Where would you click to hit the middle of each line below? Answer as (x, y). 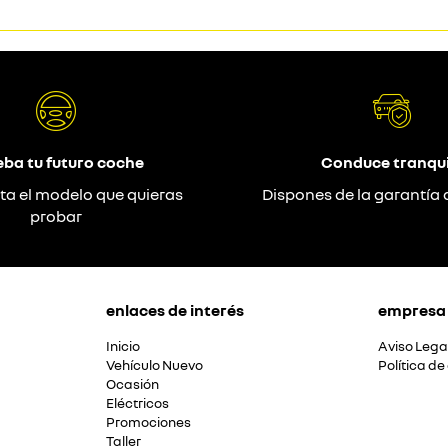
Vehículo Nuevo (154, 365)
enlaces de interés (175, 310)
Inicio (123, 346)
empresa (412, 310)
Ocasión (132, 384)
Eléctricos (137, 403)
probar (56, 216)
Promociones (148, 422)
